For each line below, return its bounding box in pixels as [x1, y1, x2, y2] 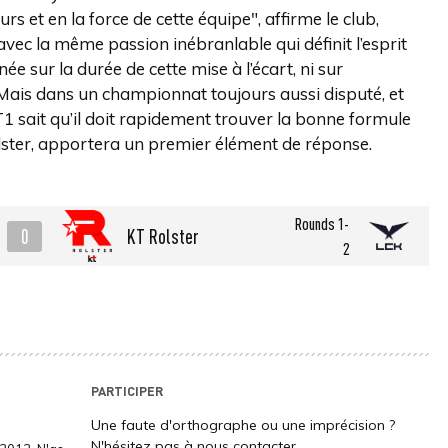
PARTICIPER [90, 382, 163, 399]
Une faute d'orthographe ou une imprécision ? [90, 416, 395, 434]
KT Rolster [127, 223, 199, 249]
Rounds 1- [294, 212, 349, 234]
